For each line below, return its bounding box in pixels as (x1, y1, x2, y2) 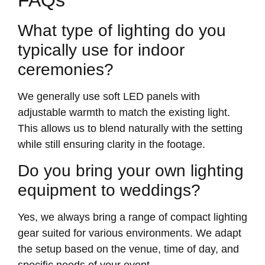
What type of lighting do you (18, 21, 226, 40)
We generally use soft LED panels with (18, 90, 200, 102)
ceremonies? (18, 60, 114, 79)
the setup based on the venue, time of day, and (18, 243, 239, 256)
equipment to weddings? (18, 181, 201, 200)
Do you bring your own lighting (18, 161, 244, 180)
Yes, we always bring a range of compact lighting (18, 211, 247, 224)
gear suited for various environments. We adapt (18, 227, 241, 240)
